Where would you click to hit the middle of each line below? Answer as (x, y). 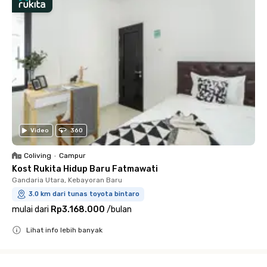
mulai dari (30, 209)
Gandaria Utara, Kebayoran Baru (67, 180)
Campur (72, 156)
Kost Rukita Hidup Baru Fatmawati (85, 169)
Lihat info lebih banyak (64, 230)
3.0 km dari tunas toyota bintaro (84, 194)
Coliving (38, 156)
